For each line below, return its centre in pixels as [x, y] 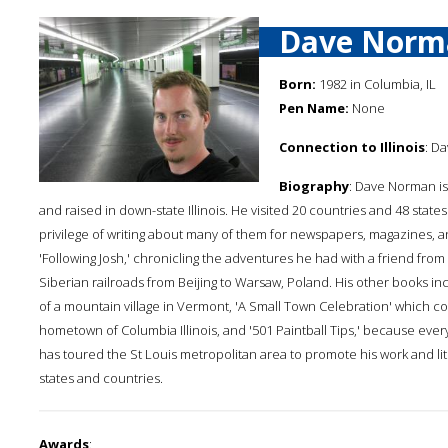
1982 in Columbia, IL [376, 84]
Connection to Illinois [352, 147]
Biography [314, 186]
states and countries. [101, 378]
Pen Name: [314, 108]
